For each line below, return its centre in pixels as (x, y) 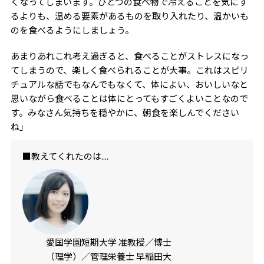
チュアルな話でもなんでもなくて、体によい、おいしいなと (129, 84)
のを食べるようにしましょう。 (72, 30)
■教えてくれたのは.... (65, 156)
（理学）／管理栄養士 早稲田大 (108, 256)
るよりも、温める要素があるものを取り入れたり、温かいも (129, 16)
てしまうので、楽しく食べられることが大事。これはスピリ (129, 70)
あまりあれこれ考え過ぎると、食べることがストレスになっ (129, 56)
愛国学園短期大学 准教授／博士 (108, 242)
